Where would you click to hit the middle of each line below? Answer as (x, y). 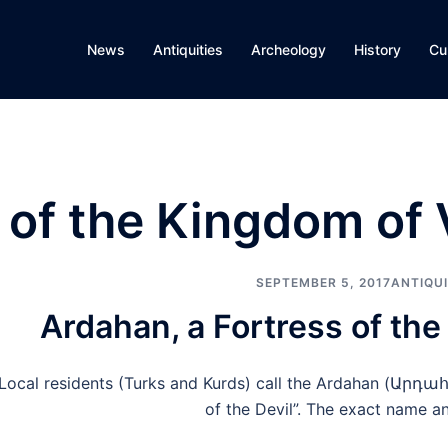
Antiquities (188, 49)
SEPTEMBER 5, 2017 (323, 282)
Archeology (288, 49)
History (377, 49)
